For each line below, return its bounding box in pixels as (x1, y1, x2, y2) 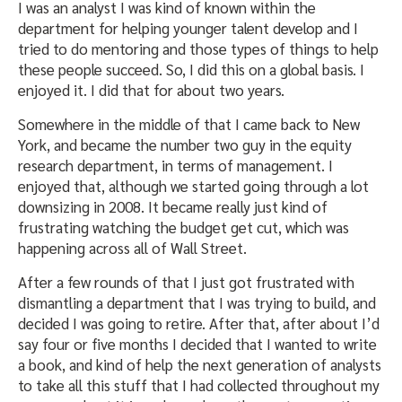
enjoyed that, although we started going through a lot (18, 176, 369, 197)
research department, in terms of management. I (18, 155, 333, 176)
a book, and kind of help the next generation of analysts (18, 354, 381, 375)
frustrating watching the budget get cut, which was (18, 217, 349, 238)
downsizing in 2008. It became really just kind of (18, 197, 328, 217)
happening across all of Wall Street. (18, 238, 247, 258)
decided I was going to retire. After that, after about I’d (18, 313, 380, 334)
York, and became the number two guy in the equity (18, 135, 352, 155)
